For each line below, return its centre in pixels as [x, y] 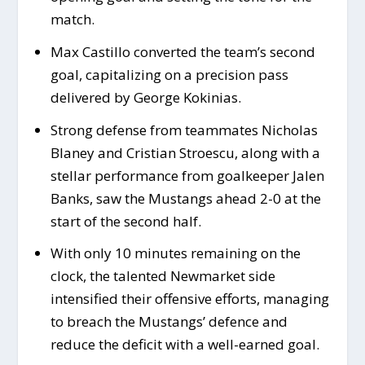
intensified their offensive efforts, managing [189, 299]
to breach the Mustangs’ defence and [169, 322]
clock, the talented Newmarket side [163, 276]
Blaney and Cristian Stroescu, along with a [185, 152]
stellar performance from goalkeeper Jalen [187, 175]
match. [72, 19]
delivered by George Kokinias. [145, 97]
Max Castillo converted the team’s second [182, 51]
